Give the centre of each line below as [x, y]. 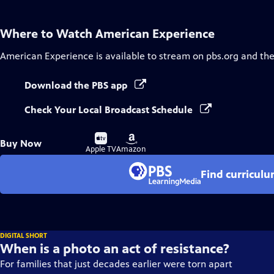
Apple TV [101, 149]
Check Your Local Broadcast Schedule [110, 110]
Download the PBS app [77, 85]
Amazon [131, 149]
